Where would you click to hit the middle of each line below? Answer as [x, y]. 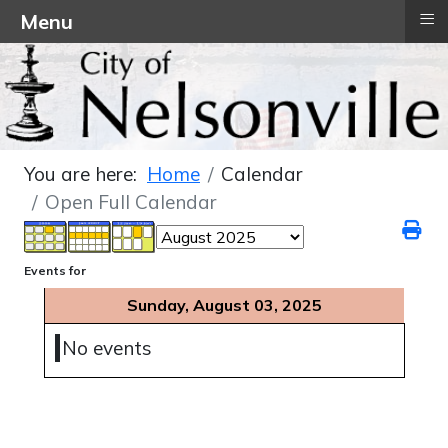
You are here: [85, 174]
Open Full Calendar [131, 202]
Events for [55, 271]
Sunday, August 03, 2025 [224, 305]
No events [107, 348]
